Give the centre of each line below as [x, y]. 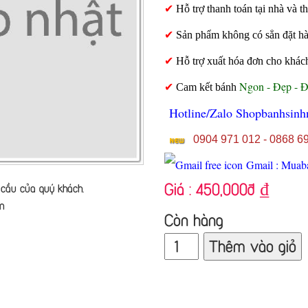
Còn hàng [194, 220]
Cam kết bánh [208, 87]
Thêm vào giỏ [253, 246]
